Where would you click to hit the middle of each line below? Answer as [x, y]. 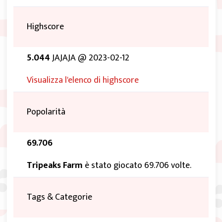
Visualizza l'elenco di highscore [83, 81]
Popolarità [46, 112]
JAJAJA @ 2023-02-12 [90, 58]
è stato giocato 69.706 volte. [137, 166]
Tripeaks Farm [55, 166]
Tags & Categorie [59, 197]
